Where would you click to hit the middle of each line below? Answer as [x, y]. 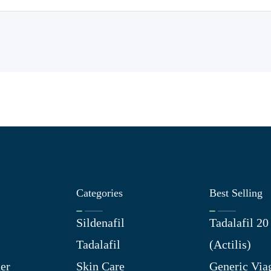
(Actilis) [230, 244]
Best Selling [236, 193]
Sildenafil [100, 223]
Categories [100, 193]
